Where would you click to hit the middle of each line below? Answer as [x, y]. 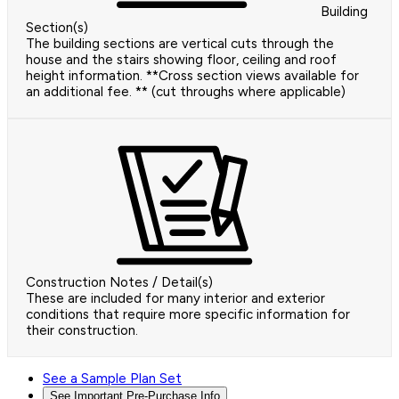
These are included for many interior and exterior [175, 299]
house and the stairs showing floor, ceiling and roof [181, 60]
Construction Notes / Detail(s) [119, 283]
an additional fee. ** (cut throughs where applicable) [186, 92]
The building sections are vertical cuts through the [180, 44]
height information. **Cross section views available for [192, 76]
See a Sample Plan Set [112, 379]
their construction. [82, 331]
